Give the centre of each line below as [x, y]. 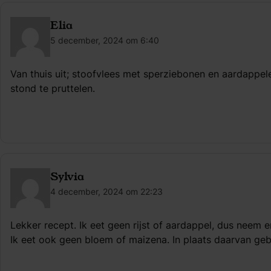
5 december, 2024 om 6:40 [105, 40]
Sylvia [67, 177]
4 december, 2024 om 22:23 [106, 191]
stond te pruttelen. [53, 88]
